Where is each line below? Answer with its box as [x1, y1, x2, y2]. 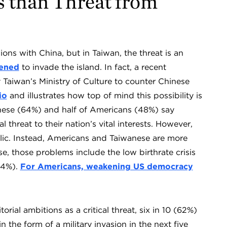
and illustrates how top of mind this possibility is [7, 91, 202, 100]
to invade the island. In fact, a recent [19, 62, 166, 72]
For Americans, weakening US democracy [20, 162, 193, 171]
